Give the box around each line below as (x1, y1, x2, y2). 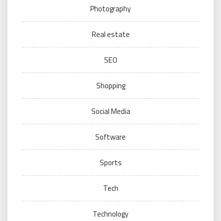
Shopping (96, 80, 125, 92)
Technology (93, 208, 128, 220)
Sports (99, 157, 122, 169)
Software (95, 131, 126, 143)
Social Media (91, 106, 130, 117)
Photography (90, 3, 131, 15)
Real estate (91, 29, 130, 40)
